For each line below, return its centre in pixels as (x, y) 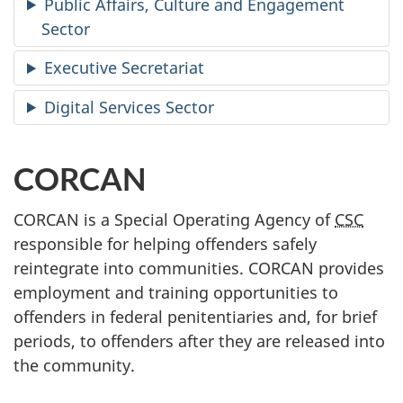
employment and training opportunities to (176, 293)
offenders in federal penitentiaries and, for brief (195, 317)
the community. (74, 366)
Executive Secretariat (125, 68)
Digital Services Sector (130, 107)
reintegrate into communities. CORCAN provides (199, 269)
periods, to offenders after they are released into (199, 341)
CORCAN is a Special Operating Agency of (174, 220)
